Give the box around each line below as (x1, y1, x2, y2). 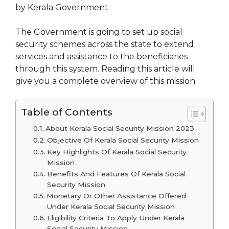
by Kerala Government (15, 3, 108, 13)
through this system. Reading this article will (15, 64, 195, 74)
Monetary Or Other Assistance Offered (46, 192, 186, 200)
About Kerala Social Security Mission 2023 (45, 124, 194, 133)
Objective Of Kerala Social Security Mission (47, 136, 199, 145)
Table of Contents (21, 106, 112, 119)
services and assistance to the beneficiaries (15, 52, 188, 62)
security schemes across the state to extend (15, 39, 194, 50)
